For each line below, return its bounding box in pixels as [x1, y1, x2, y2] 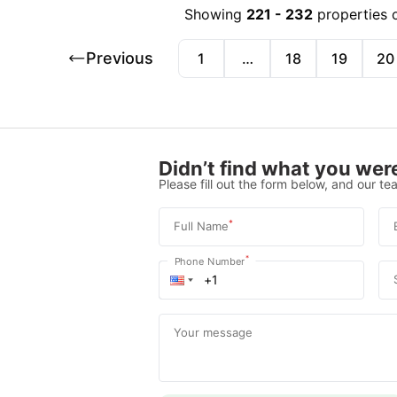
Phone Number [174, 254, 245, 267]
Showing [184, 5, 243, 23]
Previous [86, 49, 154, 67]
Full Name [173, 218, 229, 233]
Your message [173, 324, 253, 339]
